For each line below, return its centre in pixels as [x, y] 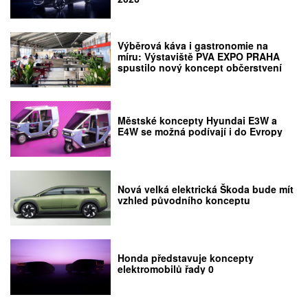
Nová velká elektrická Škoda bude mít [206, 189]
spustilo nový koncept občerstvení [200, 68]
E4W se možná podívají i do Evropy [200, 131]
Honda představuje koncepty [186, 258]
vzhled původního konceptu [184, 200]
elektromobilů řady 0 [166, 269]
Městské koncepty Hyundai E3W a [198, 120]
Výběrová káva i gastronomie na [193, 46]
